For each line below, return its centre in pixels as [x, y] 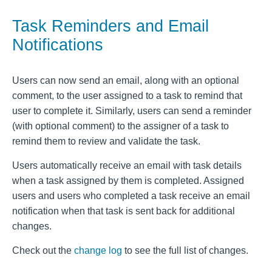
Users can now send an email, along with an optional [126, 81]
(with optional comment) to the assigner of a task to [121, 126]
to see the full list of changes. [185, 251]
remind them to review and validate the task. [106, 141]
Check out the [43, 251]
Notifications [58, 45]
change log [98, 251]
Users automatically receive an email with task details [127, 166]
